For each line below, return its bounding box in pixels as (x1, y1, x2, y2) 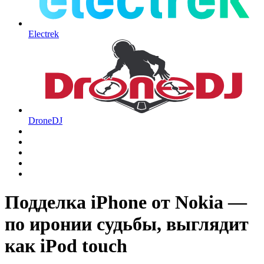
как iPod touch (5, 235, 127, 257)
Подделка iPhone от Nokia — (5, 192, 247, 213)
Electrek (28, 29, 59, 39)
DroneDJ (28, 115, 62, 126)
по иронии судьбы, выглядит (5, 213, 249, 235)
